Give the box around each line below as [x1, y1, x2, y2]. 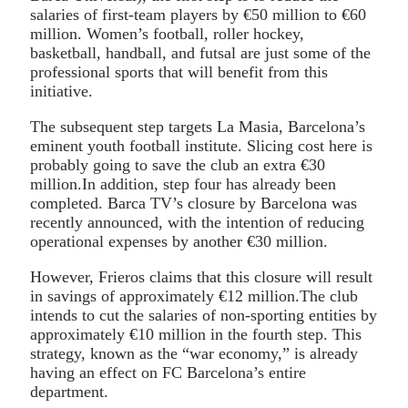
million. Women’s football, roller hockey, [30, 24, 304, 43]
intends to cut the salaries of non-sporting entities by [30, 305, 377, 324]
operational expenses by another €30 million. [30, 231, 328, 250]
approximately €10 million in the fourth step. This [30, 324, 362, 343]
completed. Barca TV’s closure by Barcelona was [30, 193, 357, 212]
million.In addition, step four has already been [30, 174, 336, 193]
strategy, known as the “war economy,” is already [30, 343, 358, 362]
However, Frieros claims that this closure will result [30, 267, 372, 286]
